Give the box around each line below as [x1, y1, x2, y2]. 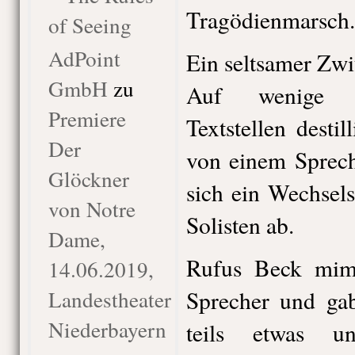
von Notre [48, 194, 136, 223]
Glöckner [48, 164, 129, 193]
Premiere [48, 104, 126, 133]
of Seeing [48, 10, 132, 40]
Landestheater [48, 284, 171, 314]
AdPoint [48, 44, 120, 73]
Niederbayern [48, 315, 166, 344]
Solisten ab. [185, 209, 294, 240]
